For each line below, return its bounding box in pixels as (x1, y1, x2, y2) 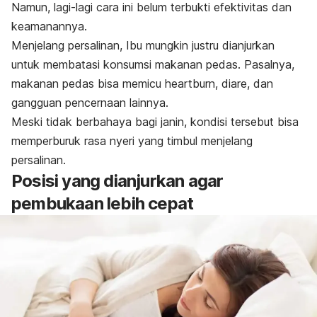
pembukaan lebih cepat (11, 192, 194, 214)
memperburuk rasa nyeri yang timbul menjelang (11, 133, 253, 148)
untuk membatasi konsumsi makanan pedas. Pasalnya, (11, 57, 294, 71)
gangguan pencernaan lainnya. (11, 95, 168, 110)
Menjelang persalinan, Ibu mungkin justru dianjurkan (11, 38, 275, 52)
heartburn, (165, 76, 221, 91)
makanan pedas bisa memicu (11, 76, 165, 91)
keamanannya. (11, 18, 87, 33)
